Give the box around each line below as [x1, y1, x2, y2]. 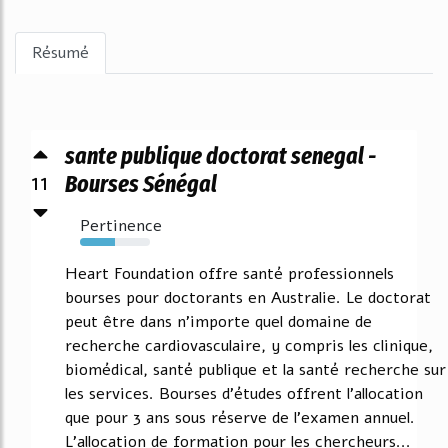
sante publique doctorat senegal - [65, 142, 376, 170]
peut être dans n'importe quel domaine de [65, 311, 372, 333]
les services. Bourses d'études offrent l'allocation [65, 383, 423, 405]
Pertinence [80, 215, 162, 237]
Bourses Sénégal [65, 170, 217, 198]
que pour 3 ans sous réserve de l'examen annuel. [65, 407, 415, 429]
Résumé [32, 42, 89, 64]
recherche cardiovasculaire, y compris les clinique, [65, 335, 433, 357]
